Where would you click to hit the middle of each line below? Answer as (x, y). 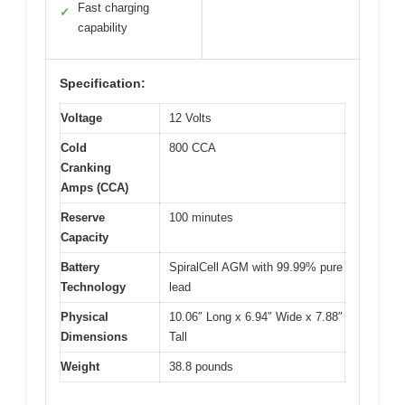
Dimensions (94, 337)
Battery (80, 268)
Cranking (86, 168)
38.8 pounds (201, 367)
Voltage (81, 118)
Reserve (83, 218)
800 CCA (193, 148)
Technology (93, 287)
